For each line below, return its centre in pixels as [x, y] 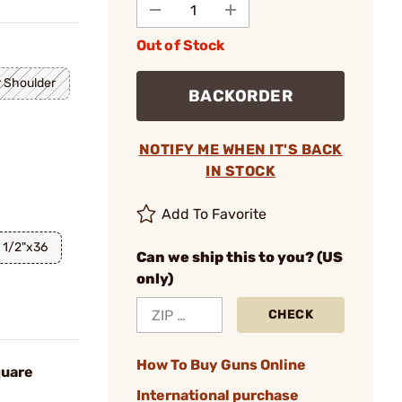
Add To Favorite [214, 214]
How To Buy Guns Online [221, 365]
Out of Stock [181, 45]
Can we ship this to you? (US [240, 257]
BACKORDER [240, 96]
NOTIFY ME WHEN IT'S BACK [240, 149]
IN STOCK [240, 171]
